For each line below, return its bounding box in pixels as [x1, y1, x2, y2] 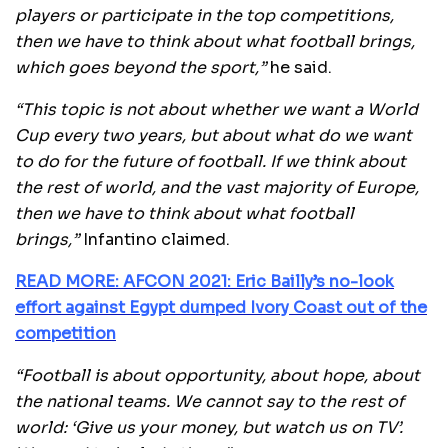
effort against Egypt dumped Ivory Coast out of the [15, 296, 427, 318]
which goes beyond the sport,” [15, 56, 270, 78]
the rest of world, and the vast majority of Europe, [15, 176, 419, 198]
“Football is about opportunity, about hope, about [15, 364, 420, 386]
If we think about [270, 150, 406, 172]
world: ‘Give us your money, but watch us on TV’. [15, 416, 403, 438]
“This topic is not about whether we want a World [15, 98, 418, 120]
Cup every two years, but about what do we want [15, 124, 412, 146]
